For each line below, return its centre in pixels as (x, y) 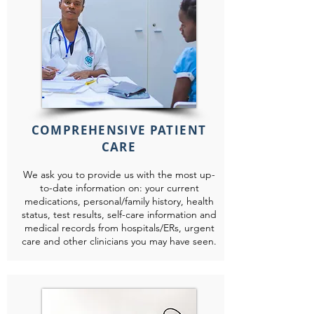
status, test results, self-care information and (119, 214)
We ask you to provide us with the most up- (119, 175)
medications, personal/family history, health (119, 201)
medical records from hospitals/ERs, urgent (119, 228)
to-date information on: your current (119, 188)
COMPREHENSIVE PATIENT (119, 130)
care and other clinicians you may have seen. (119, 241)
